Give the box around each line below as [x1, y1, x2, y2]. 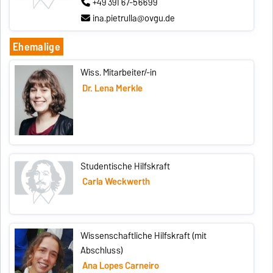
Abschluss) [80, 243, 124, 258]
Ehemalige [12, 37, 60, 55]
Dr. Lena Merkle [82, 80, 143, 96]
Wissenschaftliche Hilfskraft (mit [80, 228, 207, 243]
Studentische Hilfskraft [80, 158, 171, 174]
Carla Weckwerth [82, 174, 150, 190]
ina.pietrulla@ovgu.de [93, 10, 175, 26]
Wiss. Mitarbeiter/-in [80, 65, 157, 80]
